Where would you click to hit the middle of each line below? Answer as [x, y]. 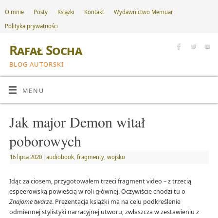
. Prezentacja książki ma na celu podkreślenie [116, 202]
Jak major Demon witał [77, 121]
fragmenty [90, 157]
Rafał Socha [46, 50]
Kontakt [94, 12]
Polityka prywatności [31, 26]
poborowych [45, 140]
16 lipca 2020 [26, 157]
